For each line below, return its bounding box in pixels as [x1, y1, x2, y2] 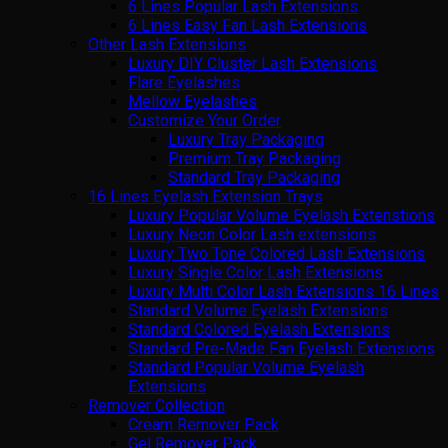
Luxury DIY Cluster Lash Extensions [128, 54, 377, 74]
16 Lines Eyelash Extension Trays [88, 187, 323, 207]
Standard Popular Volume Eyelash [128, 358, 364, 378]
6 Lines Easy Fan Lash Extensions [128, 16, 367, 36]
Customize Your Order [128, 111, 281, 131]
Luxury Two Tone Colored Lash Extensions [128, 244, 425, 264]
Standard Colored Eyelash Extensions [128, 320, 390, 340]
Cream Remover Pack [128, 415, 279, 435]
